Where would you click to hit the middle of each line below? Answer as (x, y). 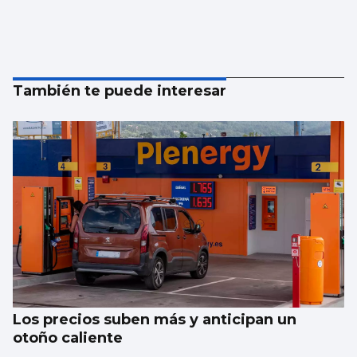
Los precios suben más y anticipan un (155, 320)
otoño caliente (68, 338)
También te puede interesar (120, 91)
